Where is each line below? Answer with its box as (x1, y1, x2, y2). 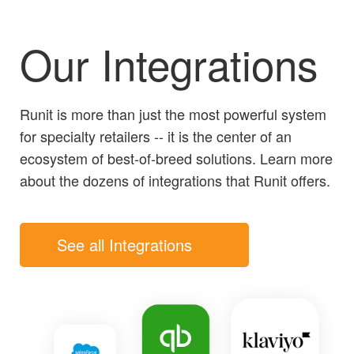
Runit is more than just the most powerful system (20, 104, 326, 125)
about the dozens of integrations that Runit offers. (20, 170, 330, 191)
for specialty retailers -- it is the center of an (20, 126, 292, 147)
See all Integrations (57, 233, 192, 257)
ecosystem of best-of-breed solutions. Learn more (20, 148, 333, 169)
